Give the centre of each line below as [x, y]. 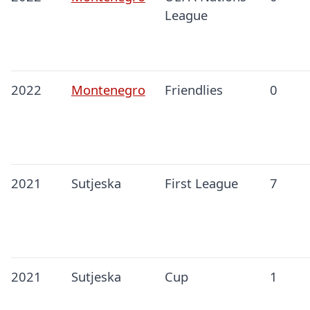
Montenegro [108, 90]
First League [201, 183]
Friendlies [193, 90]
